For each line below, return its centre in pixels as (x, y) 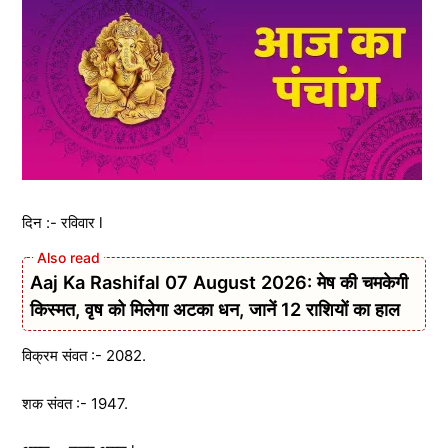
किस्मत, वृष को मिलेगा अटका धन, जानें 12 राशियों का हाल (215, 309)
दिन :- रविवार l (62, 222)
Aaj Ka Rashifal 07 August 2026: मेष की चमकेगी (219, 282)
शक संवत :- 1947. (75, 403)
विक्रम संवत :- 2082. (84, 355)
